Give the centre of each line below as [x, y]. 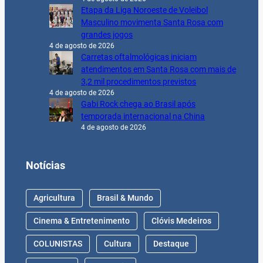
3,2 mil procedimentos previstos [139, 82]
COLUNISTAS [58, 243]
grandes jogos [107, 35]
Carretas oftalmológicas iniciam [139, 57]
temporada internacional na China [143, 117]
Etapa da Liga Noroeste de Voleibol [145, 10]
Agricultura [54, 198]
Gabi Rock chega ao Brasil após [139, 104]
